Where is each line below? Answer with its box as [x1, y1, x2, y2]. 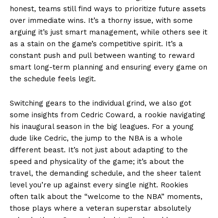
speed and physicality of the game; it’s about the [10, 157, 184, 166]
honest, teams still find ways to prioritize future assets [10, 4, 206, 13]
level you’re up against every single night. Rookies [10, 180, 188, 189]
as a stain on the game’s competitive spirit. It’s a [10, 39, 183, 48]
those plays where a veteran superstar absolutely [10, 203, 191, 213]
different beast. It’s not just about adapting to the [10, 145, 188, 154]
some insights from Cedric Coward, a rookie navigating [10, 110, 205, 119]
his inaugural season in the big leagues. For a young [10, 122, 194, 131]
